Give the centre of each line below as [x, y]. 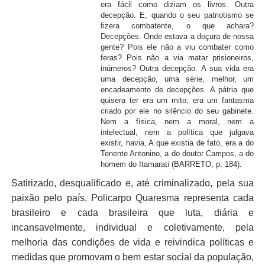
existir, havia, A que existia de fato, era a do [177, 143]
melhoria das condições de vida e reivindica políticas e [132, 243]
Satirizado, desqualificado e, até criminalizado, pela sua [132, 183]
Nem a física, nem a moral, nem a [177, 121]
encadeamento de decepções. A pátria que [177, 89]
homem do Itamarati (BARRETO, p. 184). [172, 164]
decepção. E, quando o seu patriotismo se [177, 15]
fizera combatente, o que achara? [177, 25]
